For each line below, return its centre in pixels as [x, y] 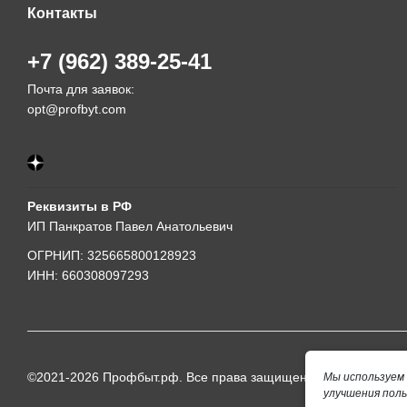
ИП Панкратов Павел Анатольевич [130, 226]
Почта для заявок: [83, 89]
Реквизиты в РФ [79, 206]
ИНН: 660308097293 [88, 275]
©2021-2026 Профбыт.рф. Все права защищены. [174, 377]
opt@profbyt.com [77, 109]
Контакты [62, 13]
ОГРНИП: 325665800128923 [112, 255]
